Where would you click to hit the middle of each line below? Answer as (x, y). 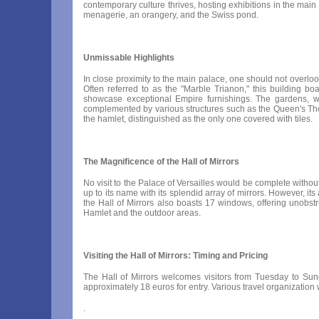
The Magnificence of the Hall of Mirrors (161, 162)
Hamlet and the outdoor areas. (142, 213)
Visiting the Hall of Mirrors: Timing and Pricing (176, 256)
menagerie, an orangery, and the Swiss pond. (171, 15)
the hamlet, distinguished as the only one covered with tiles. (198, 119)
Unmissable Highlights (129, 58)
